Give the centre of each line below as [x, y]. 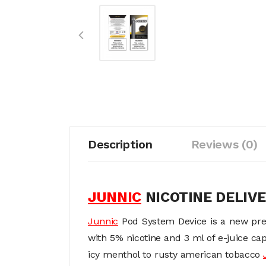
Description [120, 144]
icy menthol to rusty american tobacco [176, 254]
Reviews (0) [224, 144]
